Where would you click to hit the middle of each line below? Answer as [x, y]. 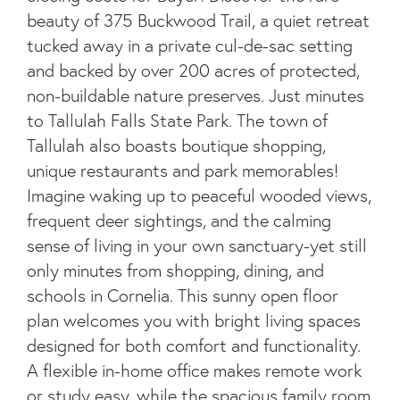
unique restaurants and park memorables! [183, 171]
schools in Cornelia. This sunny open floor [183, 296]
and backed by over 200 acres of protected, [193, 71]
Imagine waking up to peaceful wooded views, [199, 196]
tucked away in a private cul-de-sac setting [190, 46]
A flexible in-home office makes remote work [194, 371]
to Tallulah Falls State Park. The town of [177, 121]
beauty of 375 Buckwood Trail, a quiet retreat [198, 21]
